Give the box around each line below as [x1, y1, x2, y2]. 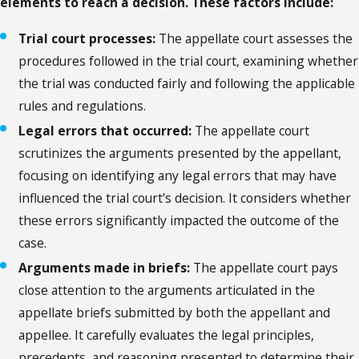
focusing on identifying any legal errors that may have [18, 167, 337, 185]
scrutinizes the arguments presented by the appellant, [18, 144, 342, 163]
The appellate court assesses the [155, 30, 353, 48]
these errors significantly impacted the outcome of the [18, 212, 340, 230]
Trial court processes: [18, 30, 156, 48]
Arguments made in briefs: [18, 259, 191, 277]
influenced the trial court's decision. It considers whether [18, 189, 352, 208]
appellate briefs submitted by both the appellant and [18, 304, 331, 322]
